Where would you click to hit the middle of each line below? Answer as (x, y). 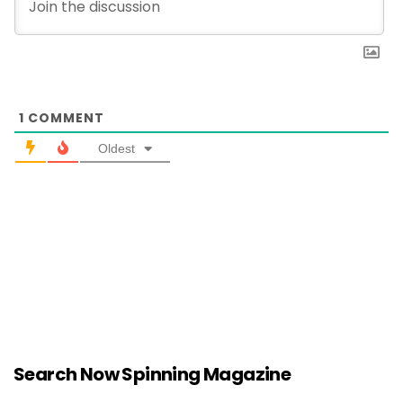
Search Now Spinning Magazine (152, 375)
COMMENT (64, 118)
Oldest (116, 149)
